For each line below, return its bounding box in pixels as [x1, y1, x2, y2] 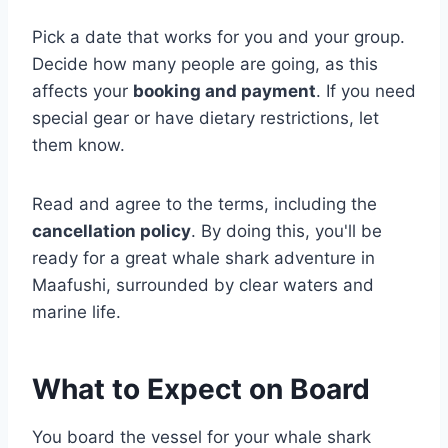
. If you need [316, 81, 416, 102]
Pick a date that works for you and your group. [32, 27, 405, 48]
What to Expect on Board [32, 372, 370, 407]
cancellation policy [32, 221, 191, 242]
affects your [32, 81, 133, 102]
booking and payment [133, 81, 316, 102]
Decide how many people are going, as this [32, 54, 378, 75]
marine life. [32, 302, 121, 323]
